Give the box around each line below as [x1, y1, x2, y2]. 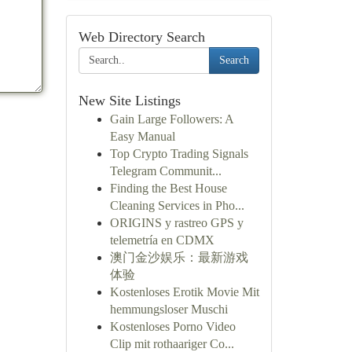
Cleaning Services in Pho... [109, 199, 244, 212]
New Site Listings [78, 93, 181, 108]
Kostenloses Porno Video [109, 320, 236, 333]
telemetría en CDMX [109, 233, 214, 247]
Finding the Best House [109, 181, 227, 195]
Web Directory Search [78, 29, 205, 45]
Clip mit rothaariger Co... [109, 337, 234, 350]
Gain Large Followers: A [109, 112, 233, 126]
